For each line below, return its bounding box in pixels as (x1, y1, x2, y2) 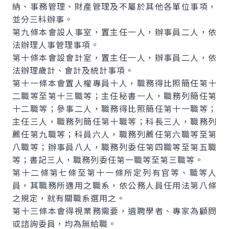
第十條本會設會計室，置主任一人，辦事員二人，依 (12, 51, 217, 63)
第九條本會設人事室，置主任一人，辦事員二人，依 (12, 26, 217, 38)
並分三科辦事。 (12, 13, 73, 25)
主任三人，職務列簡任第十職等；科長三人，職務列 (12, 115, 217, 127)
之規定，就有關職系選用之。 (12, 192, 125, 204)
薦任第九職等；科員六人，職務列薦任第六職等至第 (12, 128, 217, 140)
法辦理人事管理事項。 (12, 38, 99, 51)
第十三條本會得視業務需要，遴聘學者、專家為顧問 (12, 204, 217, 217)
